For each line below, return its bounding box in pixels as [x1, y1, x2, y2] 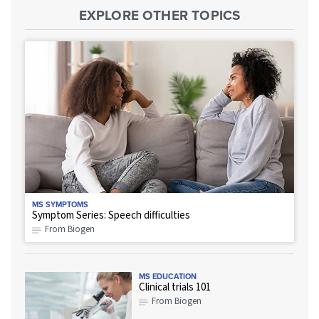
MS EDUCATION [139, 270, 197, 282]
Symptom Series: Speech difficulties [32, 207, 190, 223]
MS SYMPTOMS [32, 198, 88, 210]
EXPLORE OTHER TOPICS [78, 5, 241, 26]
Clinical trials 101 [139, 279, 211, 295]
